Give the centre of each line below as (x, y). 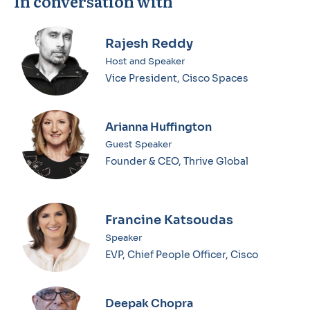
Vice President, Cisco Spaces (177, 79)
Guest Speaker (139, 145)
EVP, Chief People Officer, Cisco (182, 255)
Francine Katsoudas (170, 220)
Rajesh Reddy (149, 44)
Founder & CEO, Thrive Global (177, 162)
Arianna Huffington (159, 127)
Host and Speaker (145, 62)
